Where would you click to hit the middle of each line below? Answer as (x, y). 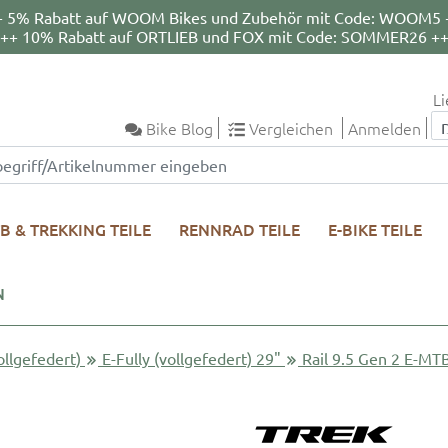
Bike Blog (179, 128)
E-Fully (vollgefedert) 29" (191, 357)
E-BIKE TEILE (375, 228)
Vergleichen (291, 128)
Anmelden (384, 128)
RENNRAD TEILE (239, 228)
